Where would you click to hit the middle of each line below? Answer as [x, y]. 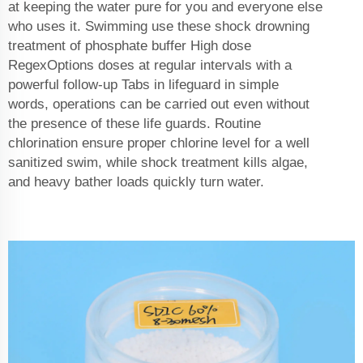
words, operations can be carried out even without [159, 105]
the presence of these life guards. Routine [135, 124]
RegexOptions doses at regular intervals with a [150, 66]
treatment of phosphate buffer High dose [130, 46]
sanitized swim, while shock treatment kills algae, [158, 163]
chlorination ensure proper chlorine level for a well [159, 143]
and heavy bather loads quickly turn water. [138, 182]
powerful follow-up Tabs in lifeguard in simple [143, 85]
